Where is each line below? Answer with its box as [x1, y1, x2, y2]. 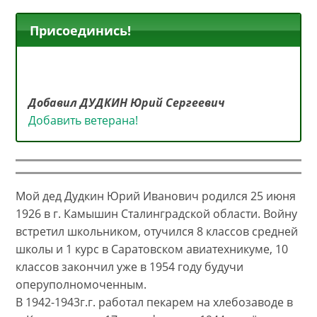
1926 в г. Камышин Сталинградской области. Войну [16, 206, 298, 222]
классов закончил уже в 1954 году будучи [16, 259, 244, 275]
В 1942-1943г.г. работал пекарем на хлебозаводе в [16, 294, 294, 311]
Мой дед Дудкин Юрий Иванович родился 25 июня [16, 188, 296, 204]
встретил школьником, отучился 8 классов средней [16, 224, 299, 240]
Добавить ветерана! [28, 112, 139, 128]
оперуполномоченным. [16, 277, 147, 293]
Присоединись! [30, 21, 131, 39]
